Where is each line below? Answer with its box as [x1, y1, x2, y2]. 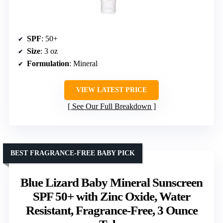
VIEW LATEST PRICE [76, 86, 147, 94]
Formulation [27, 59, 69, 68]
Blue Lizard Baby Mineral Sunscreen [20, 176, 203, 190]
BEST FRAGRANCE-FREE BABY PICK [10, 149, 135, 157]
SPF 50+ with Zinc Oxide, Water [33, 190, 190, 204]
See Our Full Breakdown [72, 102, 151, 111]
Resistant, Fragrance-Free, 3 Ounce [25, 204, 198, 218]
